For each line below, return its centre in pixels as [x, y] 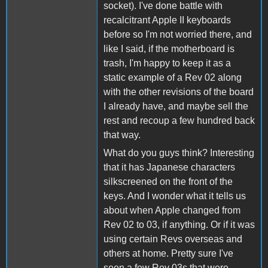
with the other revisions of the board [179, 92]
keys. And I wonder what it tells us [175, 196]
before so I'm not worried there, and [178, 34]
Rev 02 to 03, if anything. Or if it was [179, 224]
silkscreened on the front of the [168, 181]
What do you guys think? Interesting [179, 153]
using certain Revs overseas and [173, 239]
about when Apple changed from [172, 210]
